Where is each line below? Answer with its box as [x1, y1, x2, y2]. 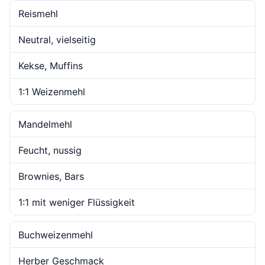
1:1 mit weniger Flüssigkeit [18, 196, 135, 208]
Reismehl [18, 8, 58, 20]
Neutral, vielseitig [18, 34, 96, 46]
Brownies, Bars [18, 170, 84, 182]
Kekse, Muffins [18, 60, 83, 72]
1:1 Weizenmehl [18, 86, 85, 98]
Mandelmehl [18, 118, 72, 130]
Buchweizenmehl [18, 229, 93, 241]
